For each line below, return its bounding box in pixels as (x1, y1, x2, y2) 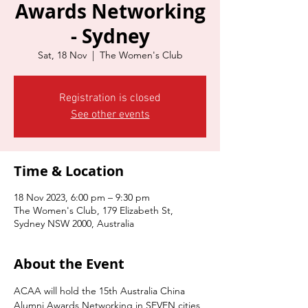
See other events (70, 108, 150, 122)
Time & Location (14, 162, 124, 180)
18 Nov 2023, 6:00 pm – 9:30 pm (14, 191, 150, 203)
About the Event (14, 254, 124, 273)
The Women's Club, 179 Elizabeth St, (14, 204, 173, 217)
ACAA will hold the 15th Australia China (14, 285, 188, 297)
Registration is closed (59, 91, 161, 105)
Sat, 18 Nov (37, 49, 87, 61)
